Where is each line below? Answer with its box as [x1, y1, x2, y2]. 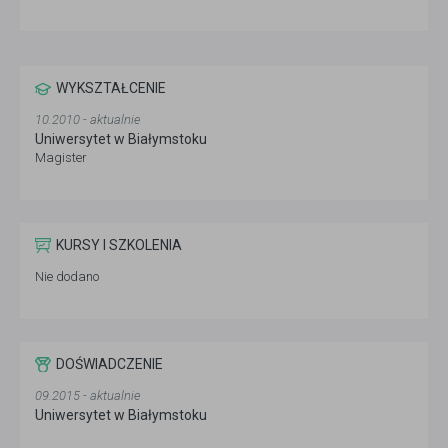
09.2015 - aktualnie [35, 388, 141, 404]
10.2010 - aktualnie [35, 112, 141, 128]
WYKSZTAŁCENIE [56, 80, 166, 97]
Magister [35, 150, 87, 166]
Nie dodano [35, 269, 99, 285]
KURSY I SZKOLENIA [56, 237, 182, 254]
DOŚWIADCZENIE [56, 356, 163, 373]
